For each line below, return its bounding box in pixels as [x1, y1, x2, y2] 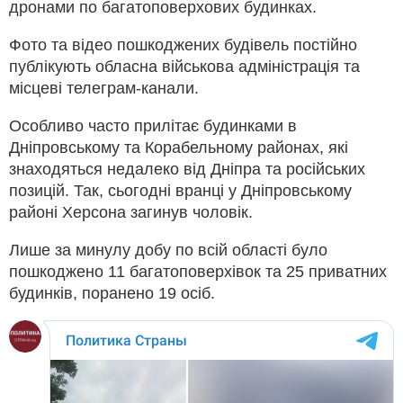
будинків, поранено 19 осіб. [9, 283, 215, 302]
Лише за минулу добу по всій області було [9, 240, 327, 259]
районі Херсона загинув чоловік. [9, 202, 253, 221]
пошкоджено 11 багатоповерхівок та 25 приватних [9, 262, 387, 281]
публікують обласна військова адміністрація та [9, 57, 360, 76]
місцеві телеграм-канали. [9, 78, 199, 97]
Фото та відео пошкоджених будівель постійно [9, 35, 357, 54]
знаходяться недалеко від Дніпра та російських [9, 159, 365, 178]
